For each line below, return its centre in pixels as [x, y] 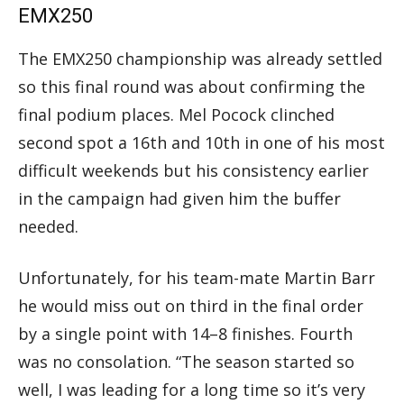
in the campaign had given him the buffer [179, 198]
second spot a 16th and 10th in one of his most [202, 142]
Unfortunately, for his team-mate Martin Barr [197, 277]
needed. [48, 226]
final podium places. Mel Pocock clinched [176, 114]
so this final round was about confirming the [192, 86]
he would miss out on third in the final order [191, 305]
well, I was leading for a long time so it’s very [192, 389]
